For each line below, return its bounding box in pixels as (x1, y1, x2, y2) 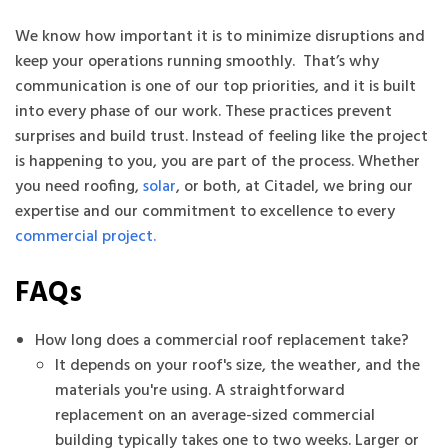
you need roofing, (15, 173, 143, 200)
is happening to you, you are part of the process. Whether (15, 148, 420, 175)
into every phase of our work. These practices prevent (15, 98, 392, 125)
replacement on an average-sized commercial (55, 402, 375, 429)
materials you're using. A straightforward (55, 377, 345, 404)
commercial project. (15, 223, 156, 250)
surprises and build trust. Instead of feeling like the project (15, 123, 428, 150)
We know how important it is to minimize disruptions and (15, 23, 425, 50)
